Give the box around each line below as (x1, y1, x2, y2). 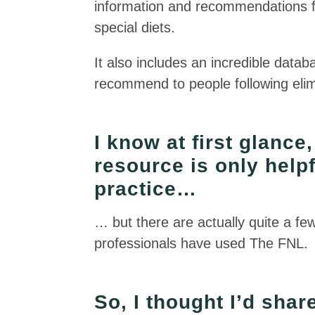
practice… (94, 178, 198, 200)
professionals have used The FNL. (94, 236, 309, 251)
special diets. (94, 20, 176, 35)
